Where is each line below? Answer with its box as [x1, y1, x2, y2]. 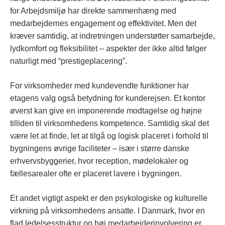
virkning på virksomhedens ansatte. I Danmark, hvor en [10, 206, 205, 215]
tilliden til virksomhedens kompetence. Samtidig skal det [10, 119, 209, 128]
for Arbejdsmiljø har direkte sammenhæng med [10, 7, 176, 16]
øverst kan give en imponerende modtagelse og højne [10, 106, 202, 116]
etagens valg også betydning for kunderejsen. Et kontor [10, 94, 205, 103]
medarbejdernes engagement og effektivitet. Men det [10, 19, 196, 28]
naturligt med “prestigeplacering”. [10, 57, 127, 66]
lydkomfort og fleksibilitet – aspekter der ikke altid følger [10, 44, 206, 53]
